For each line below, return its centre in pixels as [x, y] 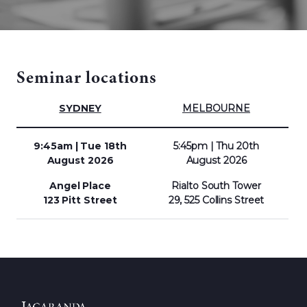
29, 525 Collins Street [216, 200]
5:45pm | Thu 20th [216, 146]
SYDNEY [80, 108]
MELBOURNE [216, 108]
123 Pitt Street [80, 200]
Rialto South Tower [216, 185]
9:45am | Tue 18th [80, 146]
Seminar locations [87, 79]
